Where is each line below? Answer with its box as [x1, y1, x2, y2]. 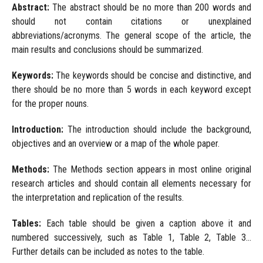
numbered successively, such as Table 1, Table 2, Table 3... [11, 232, 252, 244]
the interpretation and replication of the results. [11, 192, 184, 204]
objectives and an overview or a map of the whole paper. [11, 138, 220, 150]
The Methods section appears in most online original [52, 164, 252, 176]
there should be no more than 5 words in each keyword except [11, 84, 252, 96]
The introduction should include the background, [63, 124, 252, 136]
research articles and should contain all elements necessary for [11, 178, 252, 190]
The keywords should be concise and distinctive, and [53, 70, 252, 82]
